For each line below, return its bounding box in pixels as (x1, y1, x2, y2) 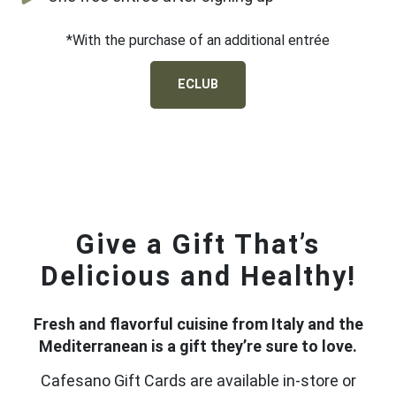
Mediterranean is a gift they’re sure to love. (39, 337, 357, 356)
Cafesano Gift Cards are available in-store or (40, 370, 356, 390)
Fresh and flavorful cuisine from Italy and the (33, 315, 363, 334)
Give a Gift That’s (76, 229, 320, 261)
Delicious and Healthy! (40, 261, 356, 293)
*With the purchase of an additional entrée (66, 32, 330, 49)
